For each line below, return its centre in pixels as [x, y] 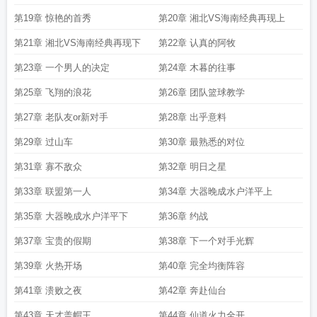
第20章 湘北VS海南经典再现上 [222, 18]
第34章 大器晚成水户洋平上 [215, 191]
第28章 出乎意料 [192, 117]
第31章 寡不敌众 [48, 167]
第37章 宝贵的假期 [53, 241]
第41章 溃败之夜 [48, 290]
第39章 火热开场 [48, 266]
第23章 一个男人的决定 [62, 68]
